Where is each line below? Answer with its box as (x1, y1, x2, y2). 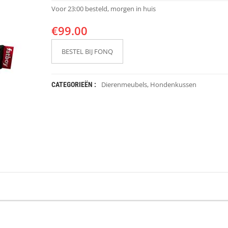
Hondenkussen (150, 80, 196, 89)
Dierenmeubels (101, 80, 147, 89)
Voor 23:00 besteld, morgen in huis (51, 4, 156, 13)
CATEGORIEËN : (51, 80, 96, 89)
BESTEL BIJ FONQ (61, 47, 113, 56)
